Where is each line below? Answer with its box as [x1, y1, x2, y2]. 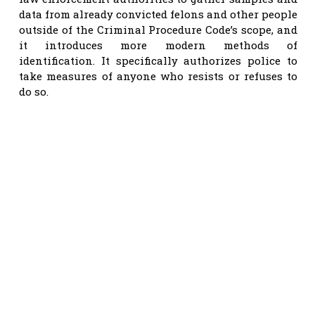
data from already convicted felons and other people [19, 6, 297, 21]
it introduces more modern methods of [19, 37, 297, 52]
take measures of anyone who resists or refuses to [19, 68, 297, 83]
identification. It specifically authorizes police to [19, 53, 297, 67]
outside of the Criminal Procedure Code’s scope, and [19, 22, 297, 37]
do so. [19, 84, 49, 98]
